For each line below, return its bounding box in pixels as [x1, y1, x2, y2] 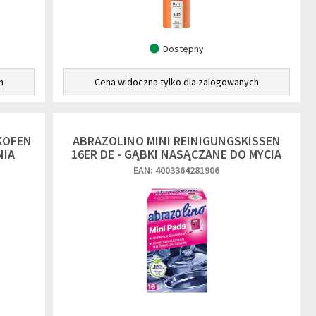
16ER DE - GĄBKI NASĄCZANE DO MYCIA [71, 146, 282, 162]
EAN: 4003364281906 [133, 164, 220, 176]
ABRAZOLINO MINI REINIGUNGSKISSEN [72, 133, 281, 149]
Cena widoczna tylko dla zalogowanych [94, 75, 259, 88]
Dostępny [162, 42, 204, 55]
